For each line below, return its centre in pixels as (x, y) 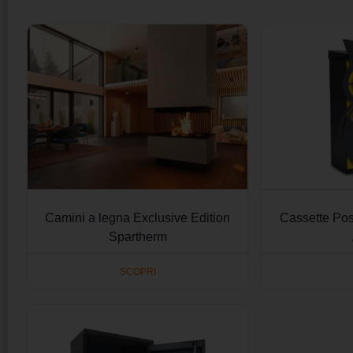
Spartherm (137, 237)
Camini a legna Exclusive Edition (138, 218)
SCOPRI (137, 271)
